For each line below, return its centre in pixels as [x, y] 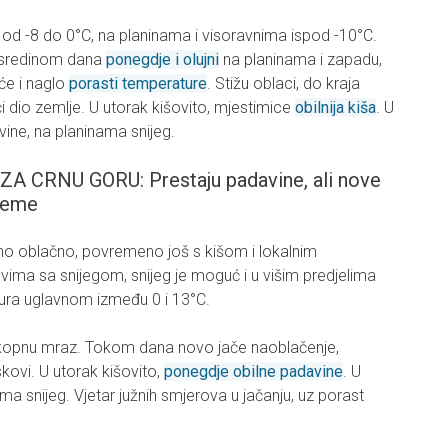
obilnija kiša [335, 108]
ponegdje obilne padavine [253, 372]
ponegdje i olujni [162, 60]
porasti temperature [138, 84]
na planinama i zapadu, [300, 60]
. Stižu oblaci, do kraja [283, 84]
